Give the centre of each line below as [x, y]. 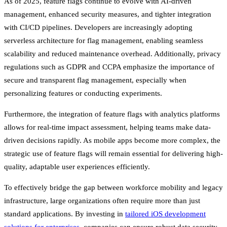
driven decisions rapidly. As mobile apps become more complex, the [112, 140]
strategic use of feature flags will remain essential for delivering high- [113, 153]
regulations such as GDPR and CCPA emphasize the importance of [109, 67]
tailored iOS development [165, 214]
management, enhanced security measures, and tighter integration [108, 14]
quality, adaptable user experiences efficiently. [77, 166]
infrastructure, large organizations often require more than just [102, 200]
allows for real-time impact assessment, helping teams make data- [107, 127]
